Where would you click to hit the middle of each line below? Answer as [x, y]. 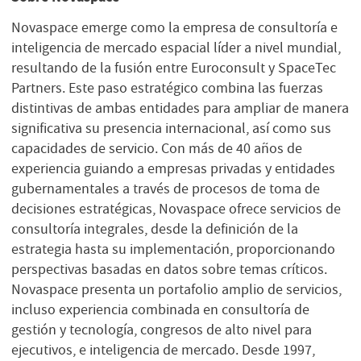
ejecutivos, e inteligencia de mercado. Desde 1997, [163, 349]
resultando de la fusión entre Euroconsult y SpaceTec [174, 67]
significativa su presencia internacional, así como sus [171, 128]
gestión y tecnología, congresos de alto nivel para [162, 329]
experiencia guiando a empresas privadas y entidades [173, 168]
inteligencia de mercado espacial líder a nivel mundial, [176, 47]
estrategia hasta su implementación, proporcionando [173, 249]
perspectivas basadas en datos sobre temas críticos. [169, 269]
